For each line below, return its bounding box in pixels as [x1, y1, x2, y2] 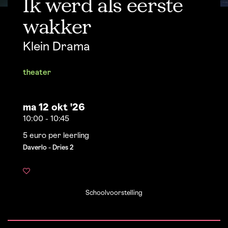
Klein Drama [23, 42, 90, 52]
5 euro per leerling [23, 132, 89, 139]
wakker [23, 19, 92, 37]
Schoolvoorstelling [85, 190, 142, 196]
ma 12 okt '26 [23, 103, 85, 112]
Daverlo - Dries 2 [23, 145, 74, 151]
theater [23, 69, 51, 76]
